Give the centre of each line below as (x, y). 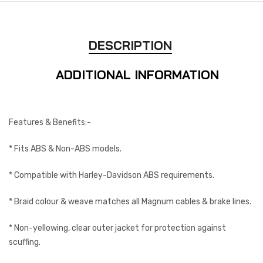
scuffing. (25, 242)
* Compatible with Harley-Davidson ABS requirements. (112, 176)
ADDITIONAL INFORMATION (137, 75)
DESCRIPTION (130, 45)
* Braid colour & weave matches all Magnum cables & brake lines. (130, 202)
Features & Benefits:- (50, 123)
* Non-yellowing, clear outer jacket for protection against (117, 228)
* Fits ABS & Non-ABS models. (65, 149)
